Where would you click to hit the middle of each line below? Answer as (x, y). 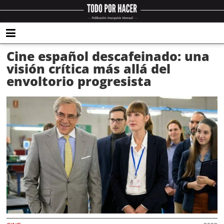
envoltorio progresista (79, 81)
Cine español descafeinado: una (108, 56)
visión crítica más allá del (89, 68)
